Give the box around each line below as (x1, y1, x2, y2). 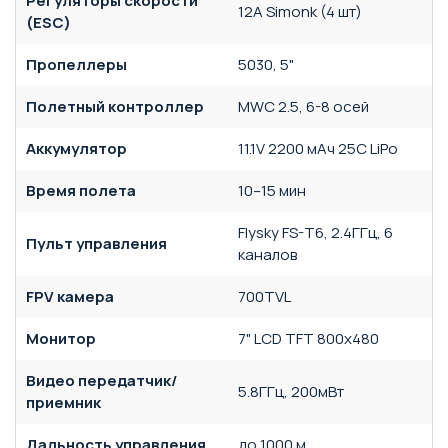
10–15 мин (238, 180, 306, 201)
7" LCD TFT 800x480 (238, 328, 379, 349)
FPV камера (26, 286, 114, 307)
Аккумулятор (26, 138, 127, 159)
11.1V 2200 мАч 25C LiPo (238, 138, 398, 159)
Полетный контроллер (26, 96, 204, 117)
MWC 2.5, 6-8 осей (238, 96, 369, 117)
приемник (26, 392, 101, 413)
